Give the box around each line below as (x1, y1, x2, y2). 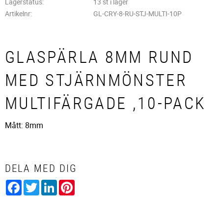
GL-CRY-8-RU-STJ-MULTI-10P (93, 8, 182, 18)
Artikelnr (5, 8, 30, 18)
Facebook (22, 178, 55, 190)
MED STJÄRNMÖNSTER (5, 69, 188, 91)
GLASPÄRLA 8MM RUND (5, 46, 193, 68)
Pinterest (75, 178, 105, 190)
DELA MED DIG (5, 161, 77, 175)
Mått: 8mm (5, 119, 43, 131)
